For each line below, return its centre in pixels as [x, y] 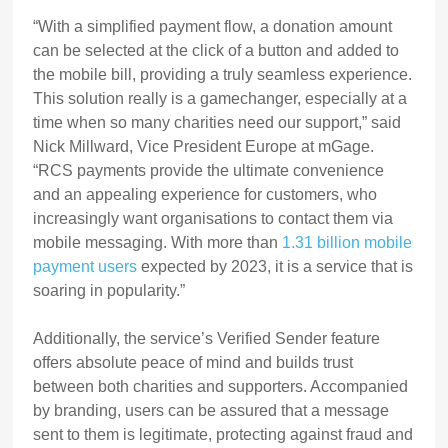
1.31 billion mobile [347, 243]
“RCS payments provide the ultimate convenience [209, 171]
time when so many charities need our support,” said [217, 123]
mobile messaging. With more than [158, 243]
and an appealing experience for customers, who [205, 195]
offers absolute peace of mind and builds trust [193, 363]
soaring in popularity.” [109, 291]
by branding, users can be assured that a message [211, 411]
